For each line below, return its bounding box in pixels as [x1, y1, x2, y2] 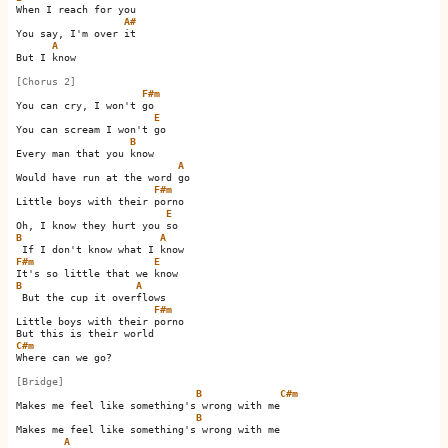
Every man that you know [16, 147, 154, 160]
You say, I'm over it [16, 27, 148, 40]
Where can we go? [16, 351, 112, 364]
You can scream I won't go [16, 123, 172, 136]
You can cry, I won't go [16, 99, 172, 112]
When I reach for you [16, 3, 136, 16]
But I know [16, 51, 76, 64]
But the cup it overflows [16, 291, 166, 304]
